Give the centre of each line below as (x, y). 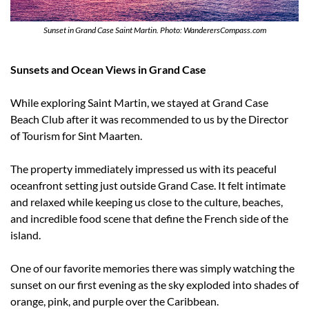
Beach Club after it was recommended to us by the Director (149, 119)
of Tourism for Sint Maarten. (76, 136)
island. (26, 235)
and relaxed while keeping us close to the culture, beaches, (147, 202)
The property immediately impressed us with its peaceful (143, 169)
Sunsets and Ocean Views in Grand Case (108, 70)
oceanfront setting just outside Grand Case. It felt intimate (148, 186)
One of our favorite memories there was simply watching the (152, 268)
